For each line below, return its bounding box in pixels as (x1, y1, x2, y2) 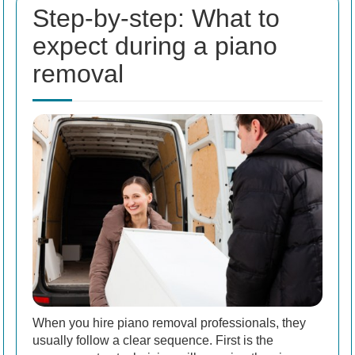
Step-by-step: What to (32, 3, 280, 32)
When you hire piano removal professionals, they (32, 316, 306, 330)
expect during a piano (32, 31, 277, 60)
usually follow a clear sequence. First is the (32, 334, 273, 348)
